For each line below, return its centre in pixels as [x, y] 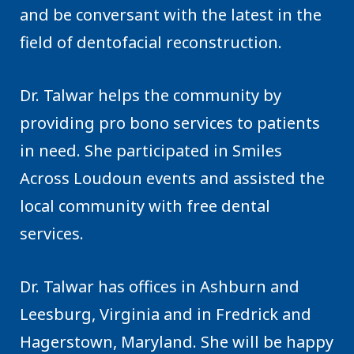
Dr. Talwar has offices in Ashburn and [160, 286]
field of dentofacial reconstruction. [151, 42]
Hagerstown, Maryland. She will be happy [177, 341]
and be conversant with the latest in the [171, 14]
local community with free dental [145, 205]
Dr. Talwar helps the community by [151, 95]
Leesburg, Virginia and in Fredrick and [166, 314]
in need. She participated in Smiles [151, 150]
